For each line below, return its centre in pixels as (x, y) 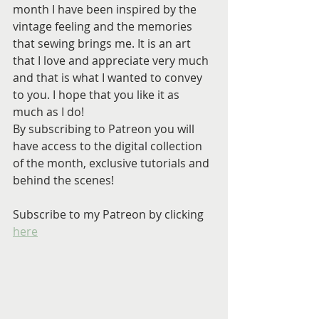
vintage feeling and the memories (104, 27)
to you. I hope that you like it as (98, 95)
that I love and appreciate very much (112, 61)
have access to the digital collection (109, 146)
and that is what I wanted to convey (109, 78)
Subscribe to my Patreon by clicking (110, 215)
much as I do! (48, 112)
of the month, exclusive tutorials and (113, 163)
